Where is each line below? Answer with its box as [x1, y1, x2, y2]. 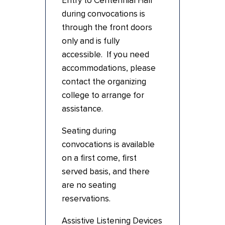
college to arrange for [61, 90, 144, 101]
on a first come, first [61, 153, 137, 164]
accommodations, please [61, 63, 156, 74]
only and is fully [61, 36, 120, 47]
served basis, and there [61, 166, 150, 177]
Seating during [61, 126, 116, 137]
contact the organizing [61, 76, 146, 87]
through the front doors [61, 22, 152, 33]
